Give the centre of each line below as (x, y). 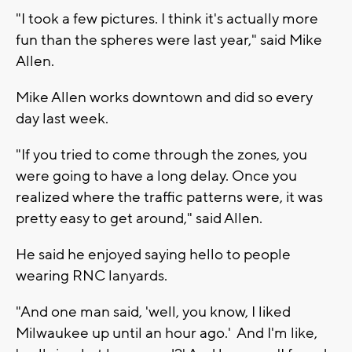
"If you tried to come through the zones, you (161, 154)
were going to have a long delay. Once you (156, 176)
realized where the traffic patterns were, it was (169, 197)
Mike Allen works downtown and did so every (164, 97)
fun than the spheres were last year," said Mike (169, 40)
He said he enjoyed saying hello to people (153, 254)
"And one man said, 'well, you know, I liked (153, 312)
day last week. (62, 118)
